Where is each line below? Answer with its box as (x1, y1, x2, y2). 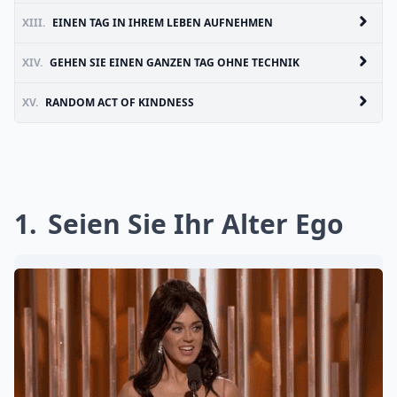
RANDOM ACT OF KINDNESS (45, 95, 194, 110)
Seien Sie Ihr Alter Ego (41, 206, 344, 242)
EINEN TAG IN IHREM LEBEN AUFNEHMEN (52, 15, 273, 30)
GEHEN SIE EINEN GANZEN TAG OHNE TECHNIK (50, 55, 300, 70)
